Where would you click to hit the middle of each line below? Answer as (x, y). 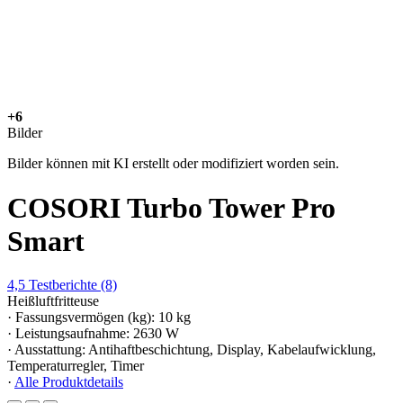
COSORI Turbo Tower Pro (171, 207)
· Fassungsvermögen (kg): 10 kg (99, 318)
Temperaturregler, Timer (76, 366)
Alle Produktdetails (69, 382)
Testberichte (63, 285)
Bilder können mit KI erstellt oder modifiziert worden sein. (173, 164)
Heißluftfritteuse (53, 301)
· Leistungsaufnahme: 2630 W (93, 334)
